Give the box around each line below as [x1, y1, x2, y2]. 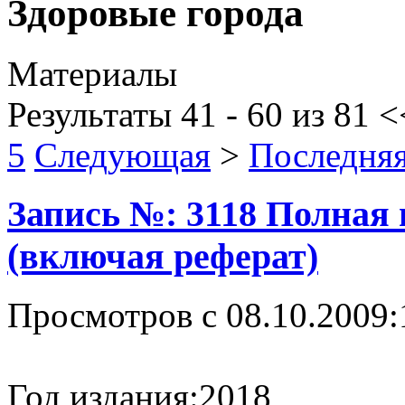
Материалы [7, 54, 177, 94]
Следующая [34, 136, 211, 175]
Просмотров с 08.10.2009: [7, 295, 399, 334]
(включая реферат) [7, 235, 318, 277]
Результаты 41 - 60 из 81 [7, 95, 370, 135]
